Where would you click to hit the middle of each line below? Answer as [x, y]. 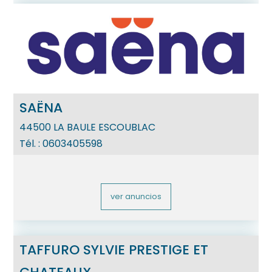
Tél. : [31, 144]
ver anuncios [136, 197]
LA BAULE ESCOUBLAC [105, 127]
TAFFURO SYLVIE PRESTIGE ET [114, 250]
